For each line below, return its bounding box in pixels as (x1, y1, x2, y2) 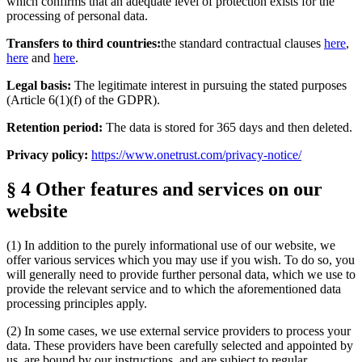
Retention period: (6, 120, 103, 135)
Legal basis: (6, 78, 71, 93)
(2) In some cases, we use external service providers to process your (6, 324, 351, 339)
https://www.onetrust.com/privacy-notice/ (91, 148, 301, 162)
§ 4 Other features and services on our (6, 179, 322, 200)
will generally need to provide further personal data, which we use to (6, 267, 356, 282)
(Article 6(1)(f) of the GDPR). (6, 93, 160, 107)
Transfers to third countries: (6, 36, 161, 51)
